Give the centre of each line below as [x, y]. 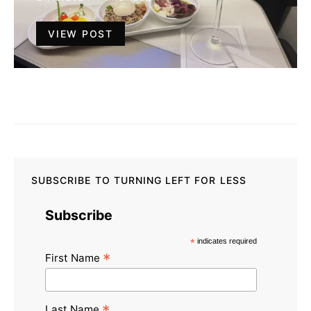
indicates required [226, 241]
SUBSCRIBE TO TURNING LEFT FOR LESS [139, 180]
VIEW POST [81, 33]
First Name [74, 258]
